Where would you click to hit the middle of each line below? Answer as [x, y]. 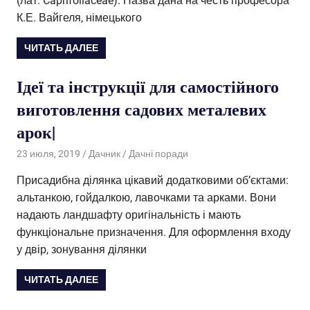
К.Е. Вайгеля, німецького [79, 18]
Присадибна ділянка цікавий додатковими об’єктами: [153, 181]
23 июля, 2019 [48, 154]
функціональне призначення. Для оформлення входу [154, 232]
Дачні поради [158, 154]
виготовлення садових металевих [142, 109]
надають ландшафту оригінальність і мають [129, 215]
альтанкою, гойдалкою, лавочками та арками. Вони [146, 198]
